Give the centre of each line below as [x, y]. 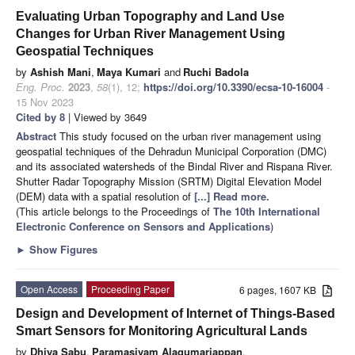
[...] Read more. [232, 196]
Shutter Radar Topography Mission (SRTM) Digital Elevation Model [169, 181]
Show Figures [62, 249]
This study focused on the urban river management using [190, 136]
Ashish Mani [61, 71]
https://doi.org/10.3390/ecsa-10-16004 [233, 86]
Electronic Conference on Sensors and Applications [143, 226]
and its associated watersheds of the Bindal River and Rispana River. [174, 166]
